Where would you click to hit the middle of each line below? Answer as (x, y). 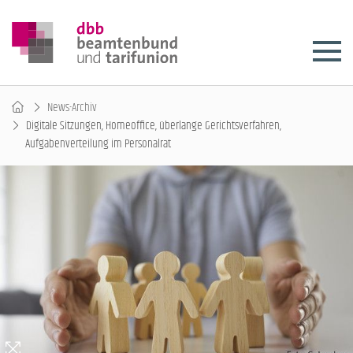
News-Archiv (72, 108)
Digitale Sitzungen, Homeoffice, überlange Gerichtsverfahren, (154, 126)
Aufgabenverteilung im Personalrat (98, 144)
